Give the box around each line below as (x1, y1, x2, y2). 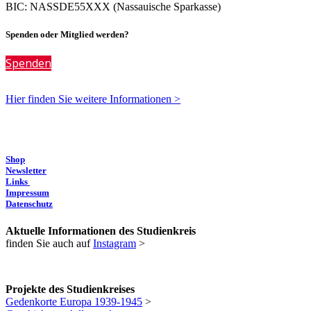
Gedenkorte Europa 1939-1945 (6, 296, 142, 308)
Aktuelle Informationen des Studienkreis (6, 225, 196, 237)
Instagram (93, 237, 136, 250)
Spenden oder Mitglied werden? (6, 28, 129, 40)
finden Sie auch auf (6, 237, 93, 250)
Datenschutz (6, 198, 53, 209)
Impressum (6, 187, 49, 198)
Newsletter (6, 165, 47, 176)
